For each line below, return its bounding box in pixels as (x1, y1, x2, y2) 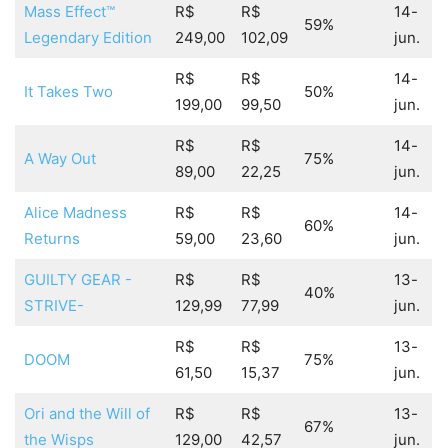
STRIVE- (23, 296, 84, 316)
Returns (23, 229, 80, 249)
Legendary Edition (23, 28, 152, 48)
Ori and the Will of (23, 404, 150, 424)
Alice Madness (23, 203, 127, 223)
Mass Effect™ (23, 2, 115, 22)
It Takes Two (23, 82, 113, 102)
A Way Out (23, 149, 96, 169)
